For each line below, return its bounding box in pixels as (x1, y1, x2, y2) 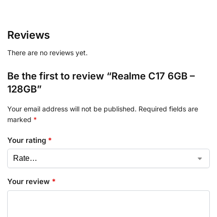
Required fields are (139, 105, 198, 113)
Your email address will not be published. (7, 105, 137, 113)
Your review (7, 177, 52, 186)
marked (7, 115, 33, 124)
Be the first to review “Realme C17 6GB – (7, 70, 195, 82)
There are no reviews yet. (7, 48, 88, 57)
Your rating (7, 135, 48, 145)
